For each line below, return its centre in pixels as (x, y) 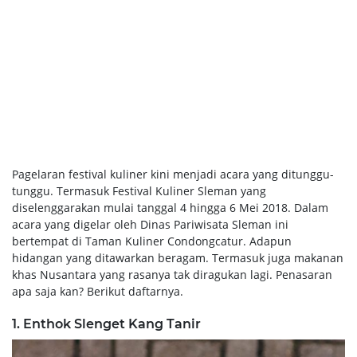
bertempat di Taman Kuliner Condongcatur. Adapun (152, 241)
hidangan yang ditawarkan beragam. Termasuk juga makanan (178, 257)
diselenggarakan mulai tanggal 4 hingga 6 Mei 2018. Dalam (170, 207)
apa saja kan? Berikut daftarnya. (98, 291)
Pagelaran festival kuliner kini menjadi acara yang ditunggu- (173, 174)
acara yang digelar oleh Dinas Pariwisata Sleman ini (150, 224)
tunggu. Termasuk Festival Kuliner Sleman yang (139, 190)
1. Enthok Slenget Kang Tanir (106, 324)
